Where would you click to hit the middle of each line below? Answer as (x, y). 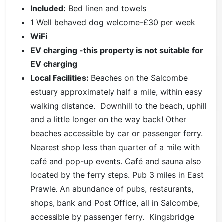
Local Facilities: (60, 78)
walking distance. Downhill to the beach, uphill (118, 105)
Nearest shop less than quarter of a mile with (115, 147)
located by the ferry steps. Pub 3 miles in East (117, 175)
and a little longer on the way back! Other (108, 119)
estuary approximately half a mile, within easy (116, 91)
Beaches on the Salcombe (139, 78)
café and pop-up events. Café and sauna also (116, 161)
